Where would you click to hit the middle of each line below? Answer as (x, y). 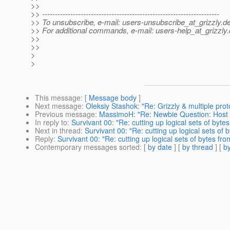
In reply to (51, 122)
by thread (198, 147)
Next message (58, 106)
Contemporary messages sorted (87, 147)
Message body (113, 98)
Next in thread (58, 131)
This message (58, 98)
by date (160, 147)
